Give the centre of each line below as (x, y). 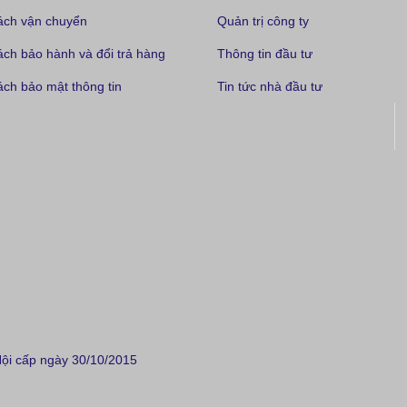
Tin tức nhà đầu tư (270, 87)
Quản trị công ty (263, 21)
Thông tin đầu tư (265, 54)
